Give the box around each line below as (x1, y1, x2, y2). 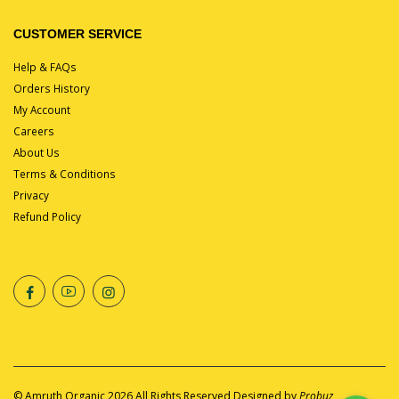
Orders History (13, 80, 90, 95)
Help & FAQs (13, 59, 77, 74)
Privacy (13, 187, 49, 202)
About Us (13, 144, 60, 159)
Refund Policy (13, 208, 81, 224)
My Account (13, 102, 70, 117)
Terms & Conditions (13, 166, 116, 181)
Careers (13, 123, 54, 138)
